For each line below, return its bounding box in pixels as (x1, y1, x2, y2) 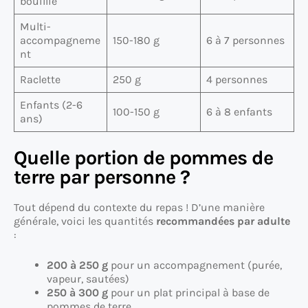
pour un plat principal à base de (108, 285, 269, 299)
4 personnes (206, 72, 267, 86)
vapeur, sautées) (47, 272, 129, 285)
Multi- (20, 19, 51, 33)
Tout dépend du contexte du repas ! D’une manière (14, 200, 265, 214)
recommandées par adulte (156, 214, 290, 228)
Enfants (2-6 (20, 98, 82, 111)
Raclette (20, 72, 60, 86)
